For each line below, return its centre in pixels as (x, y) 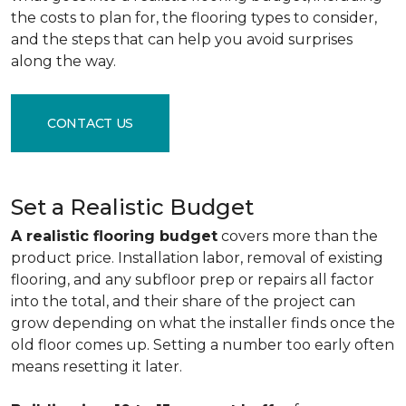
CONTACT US (91, 123)
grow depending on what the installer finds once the (203, 323)
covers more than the (298, 236)
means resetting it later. (97, 367)
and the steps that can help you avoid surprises (182, 39)
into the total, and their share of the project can (183, 301)
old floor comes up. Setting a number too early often (203, 345)
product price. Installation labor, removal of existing (197, 258)
